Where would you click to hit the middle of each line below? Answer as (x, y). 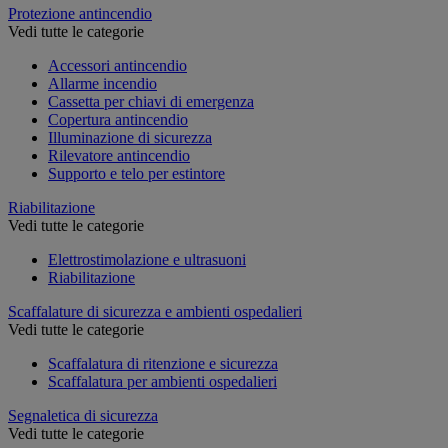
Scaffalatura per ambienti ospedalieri (162, 381)
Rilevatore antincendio (119, 155)
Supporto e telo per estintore (136, 173)
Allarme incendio (102, 83)
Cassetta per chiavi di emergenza (151, 101)
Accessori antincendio (117, 65)
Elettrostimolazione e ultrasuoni (147, 259)
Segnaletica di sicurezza (83, 415)
